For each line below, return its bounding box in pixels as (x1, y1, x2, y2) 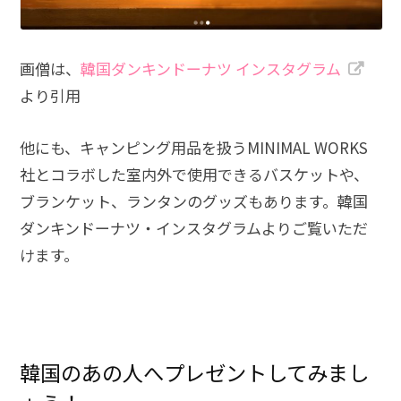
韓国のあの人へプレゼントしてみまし (20, 357, 369, 388)
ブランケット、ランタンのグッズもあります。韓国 (20, 190, 368, 213)
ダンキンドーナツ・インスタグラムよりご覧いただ (20, 217, 368, 240)
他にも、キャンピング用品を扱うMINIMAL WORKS (20, 136, 368, 159)
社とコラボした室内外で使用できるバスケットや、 (20, 163, 369, 186)
